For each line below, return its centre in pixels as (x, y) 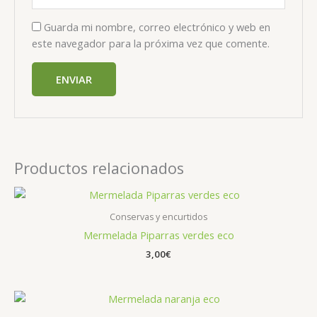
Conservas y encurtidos (158, 217)
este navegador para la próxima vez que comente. (151, 44)
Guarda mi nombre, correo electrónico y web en (157, 27)
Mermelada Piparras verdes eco (158, 235)
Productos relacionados (99, 168)
